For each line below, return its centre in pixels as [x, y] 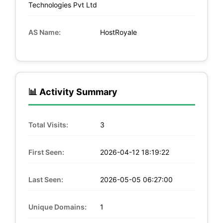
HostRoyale [117, 32]
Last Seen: [46, 179]
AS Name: [44, 32]
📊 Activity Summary [73, 92]
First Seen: [46, 152]
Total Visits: [48, 124]
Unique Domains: [57, 207]
